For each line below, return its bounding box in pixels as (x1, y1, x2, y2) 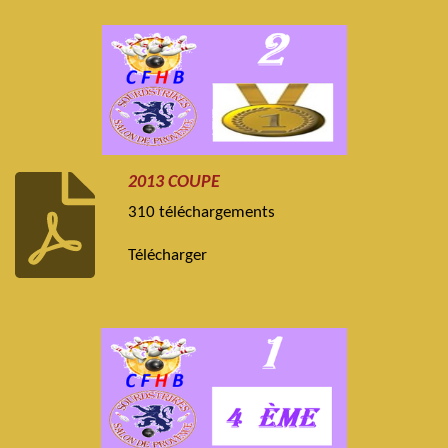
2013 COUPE (128, 173, 221, 191)
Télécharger (128, 248, 208, 265)
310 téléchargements (128, 205, 276, 222)
